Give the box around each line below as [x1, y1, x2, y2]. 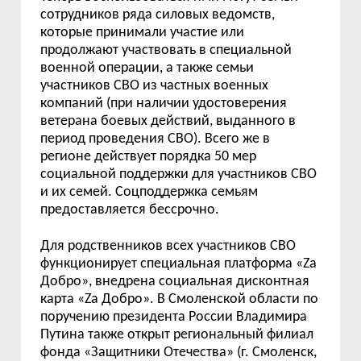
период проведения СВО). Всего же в [40, 131, 271, 147]
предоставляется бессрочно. [40, 202, 220, 218]
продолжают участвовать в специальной [40, 43, 293, 58]
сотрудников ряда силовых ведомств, [40, 7, 276, 23]
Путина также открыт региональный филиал [40, 327, 314, 342]
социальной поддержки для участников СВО [40, 167, 317, 182]
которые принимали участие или [40, 25, 245, 40]
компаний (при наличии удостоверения [40, 96, 288, 111]
